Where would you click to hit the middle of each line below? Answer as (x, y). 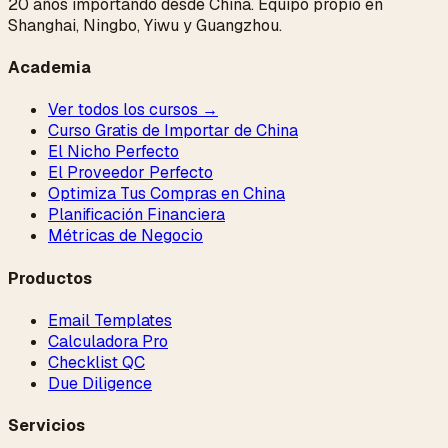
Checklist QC (96, 362)
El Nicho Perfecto (113, 152)
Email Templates (110, 320)
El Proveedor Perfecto (130, 173)
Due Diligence (100, 383)
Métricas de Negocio (125, 236)
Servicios (46, 426)
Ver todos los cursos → (133, 110)
